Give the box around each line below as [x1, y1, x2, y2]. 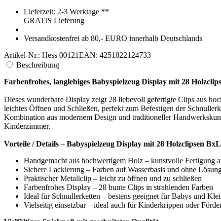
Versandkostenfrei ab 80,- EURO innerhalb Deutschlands [24, 43, 202, 52]
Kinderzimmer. [4, 131, 50, 140]
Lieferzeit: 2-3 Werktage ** [24, 16, 109, 25]
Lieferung [54, 25, 84, 34]
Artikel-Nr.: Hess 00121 [4, 60, 79, 69]
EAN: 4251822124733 [79, 60, 151, 69]
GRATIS [24, 25, 54, 34]
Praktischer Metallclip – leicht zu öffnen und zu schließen [24, 183, 202, 192]
